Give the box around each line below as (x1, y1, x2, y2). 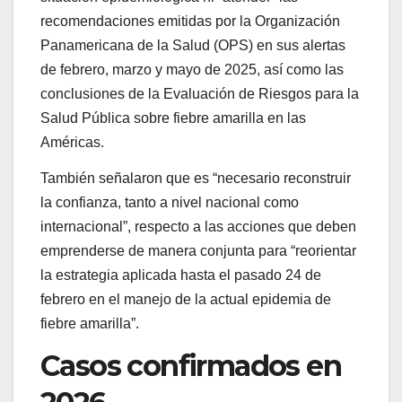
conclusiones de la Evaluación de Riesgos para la (40, 86, 359, 102)
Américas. (40, 135, 104, 151)
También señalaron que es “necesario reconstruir (40, 170, 351, 186)
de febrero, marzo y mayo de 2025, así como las (40, 62, 344, 78)
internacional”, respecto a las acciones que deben (40, 218, 356, 234)
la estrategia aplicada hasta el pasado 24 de (40, 267, 321, 283)
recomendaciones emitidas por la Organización (40, 13, 340, 30)
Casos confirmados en (40, 347, 341, 383)
